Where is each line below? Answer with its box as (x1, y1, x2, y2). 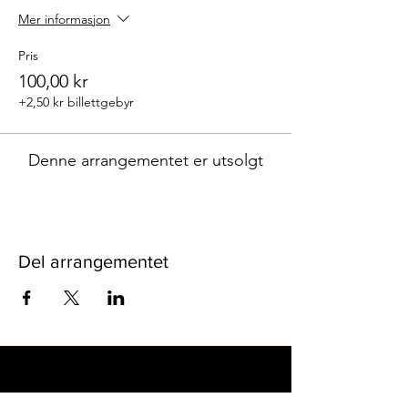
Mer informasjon (18, 11, 110, 28)
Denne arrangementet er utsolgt (28, 150, 263, 170)
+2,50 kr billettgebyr (18, 94, 134, 110)
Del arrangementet (18, 251, 168, 271)
